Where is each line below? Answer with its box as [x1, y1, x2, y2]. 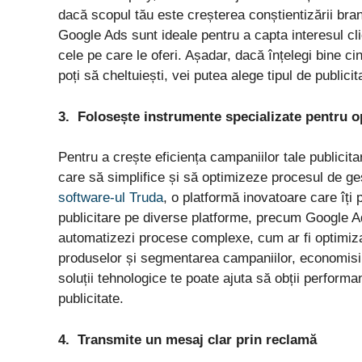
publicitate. [58, 291, 124, 307]
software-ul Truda [58, 190, 163, 206]
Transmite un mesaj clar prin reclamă [78, 331, 317, 347]
